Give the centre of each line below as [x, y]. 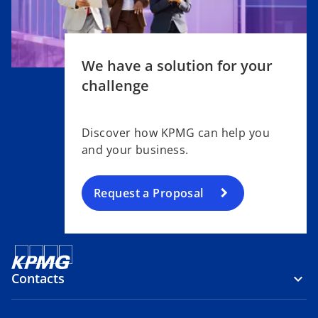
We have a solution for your [177, 66]
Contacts [38, 279]
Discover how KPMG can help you [176, 133]
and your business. [135, 150]
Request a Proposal [148, 193]
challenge [115, 86]
